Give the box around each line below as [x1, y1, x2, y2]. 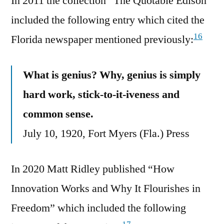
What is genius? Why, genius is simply [23, 68, 200, 82]
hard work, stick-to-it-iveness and [23, 87, 179, 102]
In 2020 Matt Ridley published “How [11, 162, 174, 176]
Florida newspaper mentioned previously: [11, 32, 193, 47]
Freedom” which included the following [11, 201, 186, 215]
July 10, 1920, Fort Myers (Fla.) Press [23, 126, 189, 141]
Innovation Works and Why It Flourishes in [11, 181, 200, 196]
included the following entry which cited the [11, 13, 204, 27]
